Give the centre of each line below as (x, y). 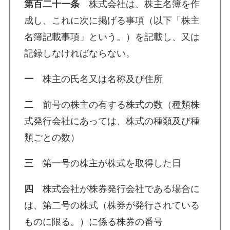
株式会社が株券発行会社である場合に (116, 189)
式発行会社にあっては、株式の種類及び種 (112, 121)
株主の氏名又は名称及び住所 (98, 79)
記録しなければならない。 (79, 53)
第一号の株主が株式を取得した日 (107, 163)
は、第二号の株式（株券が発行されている (112, 205)
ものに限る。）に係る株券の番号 (93, 222)
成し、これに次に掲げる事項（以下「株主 (112, 20)
